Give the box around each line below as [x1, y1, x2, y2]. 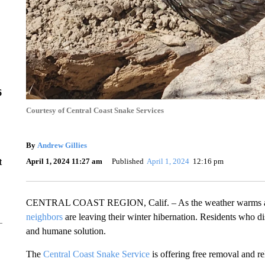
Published [111, 157, 144, 166]
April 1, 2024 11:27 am [25, 157, 102, 166]
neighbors [25, 212, 63, 222]
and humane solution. [25, 226, 106, 236]
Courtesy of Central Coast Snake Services [25, 106, 164, 115]
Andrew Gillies [37, 141, 87, 150]
